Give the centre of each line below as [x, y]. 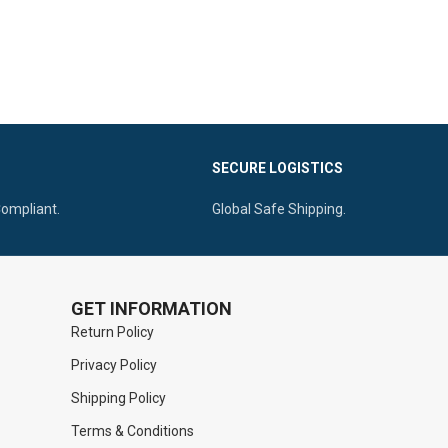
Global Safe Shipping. [278, 208]
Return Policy [112, 331]
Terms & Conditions [132, 430]
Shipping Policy [118, 397]
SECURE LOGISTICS [277, 167]
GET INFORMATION [151, 308]
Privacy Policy [114, 364]
